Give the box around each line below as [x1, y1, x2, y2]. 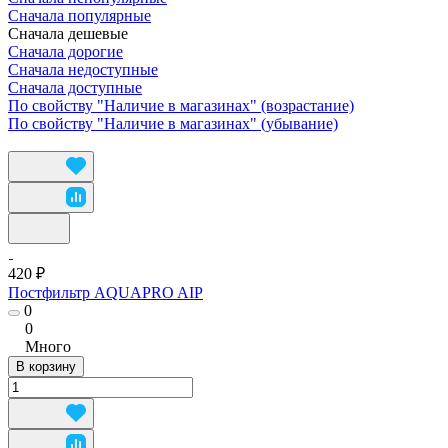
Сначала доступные [8, 78, 142, 96]
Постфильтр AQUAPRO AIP [8, 283, 203, 301]
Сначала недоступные [8, 60, 158, 78]
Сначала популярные [8, 6, 151, 24]
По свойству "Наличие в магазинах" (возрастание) [8, 96, 354, 114]
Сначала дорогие [8, 42, 123, 60]
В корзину [16, 358, 76, 374]
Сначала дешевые [8, 24, 132, 42]
